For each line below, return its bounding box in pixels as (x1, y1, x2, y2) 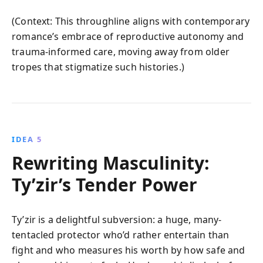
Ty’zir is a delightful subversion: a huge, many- (12, 213, 222, 226)
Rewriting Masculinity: (12, 150, 210, 175)
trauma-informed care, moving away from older (12, 45, 230, 58)
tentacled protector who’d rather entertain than (12, 228, 230, 241)
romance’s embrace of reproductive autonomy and (12, 29, 244, 43)
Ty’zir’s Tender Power (12, 172, 197, 197)
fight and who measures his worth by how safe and (12, 243, 245, 257)
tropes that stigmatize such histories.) (12, 60, 185, 73)
